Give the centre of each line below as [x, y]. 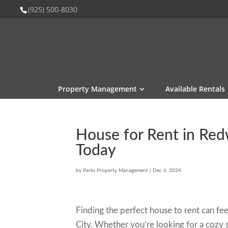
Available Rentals [195, 89]
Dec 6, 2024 [167, 170]
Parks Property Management [116, 170]
